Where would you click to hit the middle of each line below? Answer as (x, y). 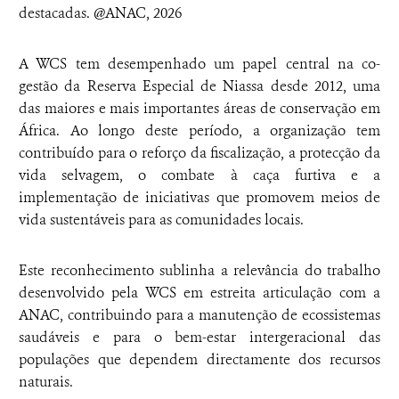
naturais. (48, 382)
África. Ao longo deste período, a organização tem (199, 130)
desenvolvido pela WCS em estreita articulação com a (199, 293)
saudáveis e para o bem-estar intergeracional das (199, 337)
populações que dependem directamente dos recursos (199, 359)
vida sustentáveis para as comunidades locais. (163, 220)
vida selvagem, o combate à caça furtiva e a (199, 175)
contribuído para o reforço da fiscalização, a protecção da (199, 153)
